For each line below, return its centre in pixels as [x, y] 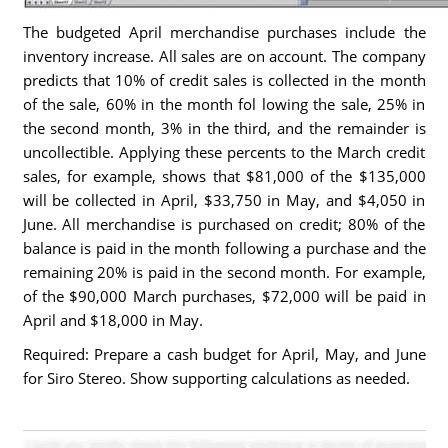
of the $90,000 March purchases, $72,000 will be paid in [224, 296]
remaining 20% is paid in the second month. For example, [224, 272]
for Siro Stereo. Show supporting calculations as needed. [216, 378]
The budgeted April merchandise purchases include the [224, 32]
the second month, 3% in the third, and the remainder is [224, 128]
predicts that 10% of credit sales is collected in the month [224, 80]
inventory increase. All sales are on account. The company [224, 56]
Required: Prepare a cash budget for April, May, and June [224, 354]
